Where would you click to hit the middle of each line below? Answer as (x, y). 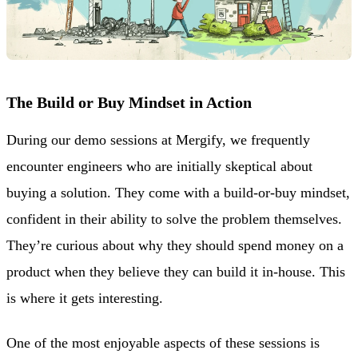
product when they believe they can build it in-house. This (176, 272)
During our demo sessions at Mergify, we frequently (158, 140)
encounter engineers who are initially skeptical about (159, 167)
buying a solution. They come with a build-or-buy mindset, (178, 193)
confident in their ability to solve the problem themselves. (174, 219)
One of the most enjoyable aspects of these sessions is (163, 342)
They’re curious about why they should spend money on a (175, 246)
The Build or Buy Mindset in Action (129, 103)
